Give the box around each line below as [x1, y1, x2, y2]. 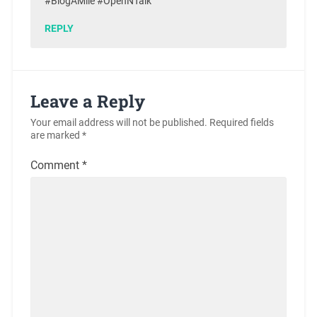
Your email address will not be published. [30, 116, 207, 129]
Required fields [209, 116, 274, 129]
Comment [30, 158, 82, 172]
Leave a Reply [30, 89, 145, 113]
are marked [30, 129, 82, 142]
